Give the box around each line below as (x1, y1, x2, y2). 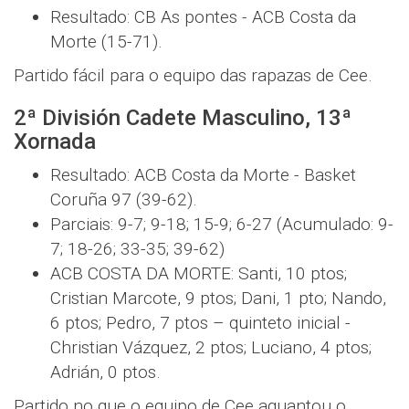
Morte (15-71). (50, 30, 163, 52)
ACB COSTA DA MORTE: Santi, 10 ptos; (50, 262, 347, 284)
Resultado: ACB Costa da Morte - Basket (50, 163, 356, 185)
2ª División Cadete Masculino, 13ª (14, 104, 351, 131)
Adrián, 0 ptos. (50, 361, 161, 383)
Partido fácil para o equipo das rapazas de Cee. (14, 64, 372, 86)
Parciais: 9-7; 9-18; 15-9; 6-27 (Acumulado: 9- (50, 213, 393, 235)
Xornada (14, 128, 96, 154)
